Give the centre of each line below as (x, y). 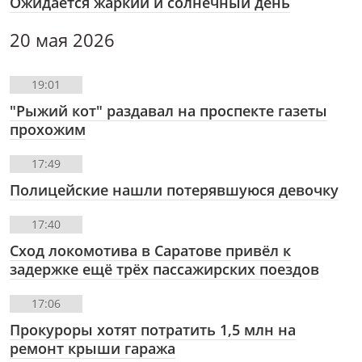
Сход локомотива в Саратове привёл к (150, 251)
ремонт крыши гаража (93, 349)
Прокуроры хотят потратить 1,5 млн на (153, 330)
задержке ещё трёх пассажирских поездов (164, 269)
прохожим (48, 130)
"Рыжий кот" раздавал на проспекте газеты (168, 111)
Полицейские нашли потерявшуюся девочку (174, 190)
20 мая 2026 (62, 40)
